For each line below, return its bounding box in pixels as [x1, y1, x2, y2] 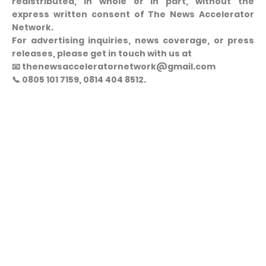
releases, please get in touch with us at [12, 47, 192, 59]
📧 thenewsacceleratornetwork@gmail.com [12, 61, 216, 72]
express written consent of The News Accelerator [12, 8, 254, 20]
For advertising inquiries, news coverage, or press [12, 34, 254, 46]
